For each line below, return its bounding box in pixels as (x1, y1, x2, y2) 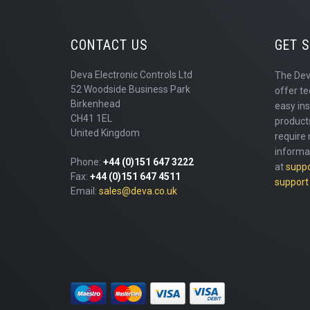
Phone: (71, 156, 103, 168)
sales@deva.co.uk (99, 185, 177, 197)
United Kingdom (71, 127, 140, 139)
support (275, 176, 309, 188)
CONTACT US (71, 37, 147, 54)
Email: (71, 185, 99, 197)
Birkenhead (71, 98, 120, 110)
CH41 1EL (71, 113, 112, 125)
